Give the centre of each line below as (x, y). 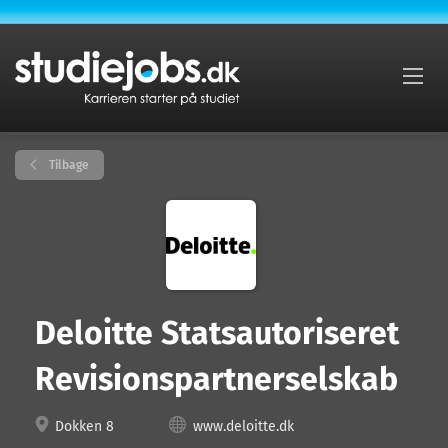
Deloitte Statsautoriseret (217, 333)
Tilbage (67, 165)
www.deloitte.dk (243, 426)
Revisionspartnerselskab (216, 379)
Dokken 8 (82, 426)
